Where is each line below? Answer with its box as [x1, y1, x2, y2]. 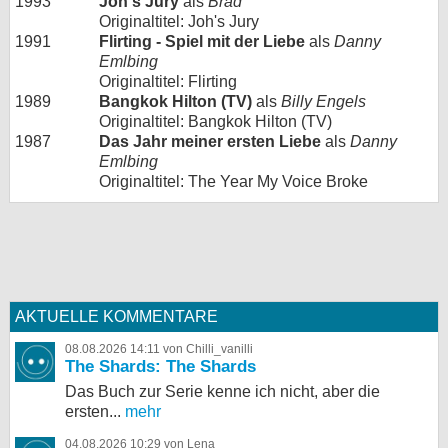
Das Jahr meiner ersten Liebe [99, 133, 321, 150]
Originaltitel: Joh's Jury [99, 13, 259, 30]
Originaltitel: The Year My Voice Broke [99, 173, 368, 190]
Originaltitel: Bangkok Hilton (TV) [99, 113, 332, 130]
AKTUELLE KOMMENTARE [15, 308, 218, 325]
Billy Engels [281, 93, 366, 110]
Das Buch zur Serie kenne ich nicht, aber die [65, 383, 380, 400]
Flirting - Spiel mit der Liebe [99, 33, 305, 50]
